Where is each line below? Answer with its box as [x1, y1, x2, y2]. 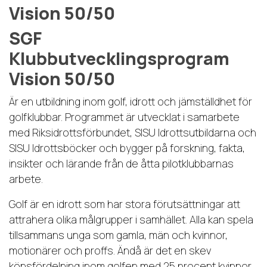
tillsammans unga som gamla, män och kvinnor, [9, 228, 228, 243]
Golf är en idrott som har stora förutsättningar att [9, 197, 240, 212]
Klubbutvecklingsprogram [9, 46, 229, 71]
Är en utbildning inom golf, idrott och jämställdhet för [9, 94, 252, 109]
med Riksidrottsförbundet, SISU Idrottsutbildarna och [9, 125, 256, 140]
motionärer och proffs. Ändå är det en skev [9, 243, 211, 258]
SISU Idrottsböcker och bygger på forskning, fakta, [9, 141, 245, 156]
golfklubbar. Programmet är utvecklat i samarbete [9, 110, 240, 125]
